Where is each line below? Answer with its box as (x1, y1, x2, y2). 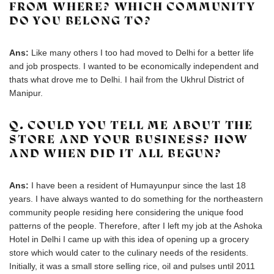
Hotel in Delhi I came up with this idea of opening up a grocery (9, 234, 249, 244)
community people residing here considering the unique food (9, 207, 243, 217)
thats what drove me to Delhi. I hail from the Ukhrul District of (9, 75, 244, 84)
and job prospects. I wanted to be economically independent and (9, 61, 259, 71)
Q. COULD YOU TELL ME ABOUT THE (9, 118, 253, 132)
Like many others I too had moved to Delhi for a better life (31, 48, 254, 57)
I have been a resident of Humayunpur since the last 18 (31, 180, 246, 190)
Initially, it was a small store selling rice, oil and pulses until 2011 (9, 261, 255, 271)
